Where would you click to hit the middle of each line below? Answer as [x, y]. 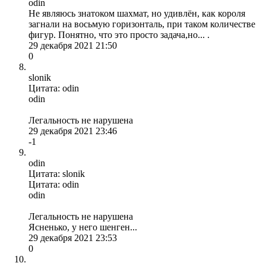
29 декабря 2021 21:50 [73, 45]
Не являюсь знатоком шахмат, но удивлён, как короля [137, 13]
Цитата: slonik [57, 173]
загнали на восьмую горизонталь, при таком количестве [142, 24]
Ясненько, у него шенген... [83, 227]
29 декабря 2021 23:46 [73, 131]
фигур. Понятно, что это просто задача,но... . [119, 34]
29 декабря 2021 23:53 [73, 237]
